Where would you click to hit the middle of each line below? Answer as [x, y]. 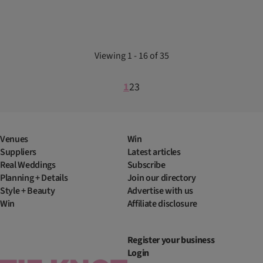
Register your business [171, 240]
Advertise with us [160, 191]
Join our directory [161, 178]
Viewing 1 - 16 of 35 [131, 56]
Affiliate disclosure [162, 204]
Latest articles [154, 152]
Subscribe [146, 165]
